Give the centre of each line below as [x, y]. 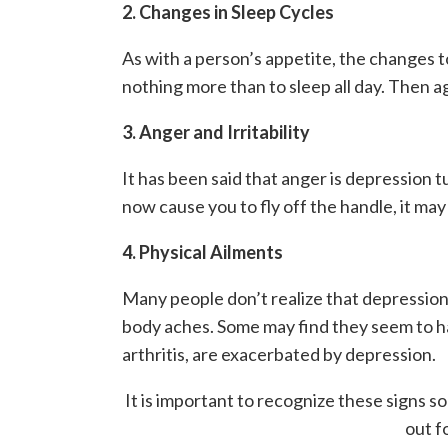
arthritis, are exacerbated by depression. [279, 354]
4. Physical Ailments [202, 252]
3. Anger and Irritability [216, 132]
